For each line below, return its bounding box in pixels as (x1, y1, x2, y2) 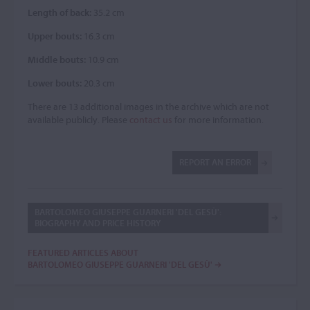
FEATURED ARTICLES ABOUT (28, 247, 138, 258)
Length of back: (28, 6, 91, 19)
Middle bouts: (28, 53, 86, 66)
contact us (129, 113, 172, 126)
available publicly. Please (28, 113, 129, 126)
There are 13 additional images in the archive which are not (28, 100, 269, 113)
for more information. (172, 113, 264, 126)
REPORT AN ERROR (179, 156, 251, 167)
